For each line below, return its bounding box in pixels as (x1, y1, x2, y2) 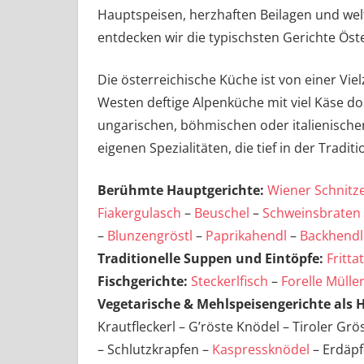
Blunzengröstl (107, 227, 193, 245)
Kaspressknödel (212, 340, 310, 359)
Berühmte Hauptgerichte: (97, 181, 264, 200)
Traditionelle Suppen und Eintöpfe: (97, 249, 323, 268)
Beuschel (194, 204, 249, 223)
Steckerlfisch (191, 272, 268, 291)
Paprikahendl (206, 227, 287, 245)
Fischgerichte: (97, 272, 188, 291)
